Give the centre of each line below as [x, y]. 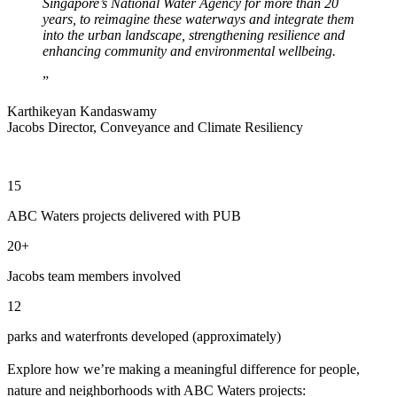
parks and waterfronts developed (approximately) [144, 336]
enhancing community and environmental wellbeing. [189, 51]
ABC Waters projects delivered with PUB [128, 215]
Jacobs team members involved [96, 276]
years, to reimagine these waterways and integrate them [198, 19]
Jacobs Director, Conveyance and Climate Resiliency [155, 127]
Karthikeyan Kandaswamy [82, 111]
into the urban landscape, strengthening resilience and [194, 35]
